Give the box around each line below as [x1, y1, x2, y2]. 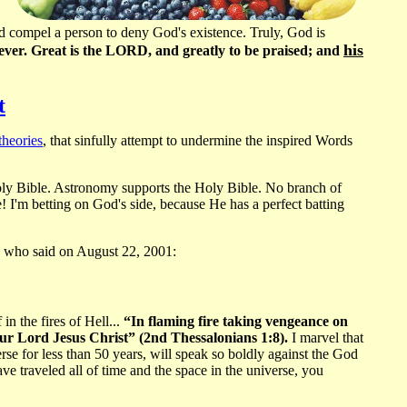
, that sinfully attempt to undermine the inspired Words [43, 133, 352, 149]
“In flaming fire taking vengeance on [124, 313, 348, 330]
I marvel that [288, 330, 363, 346]
